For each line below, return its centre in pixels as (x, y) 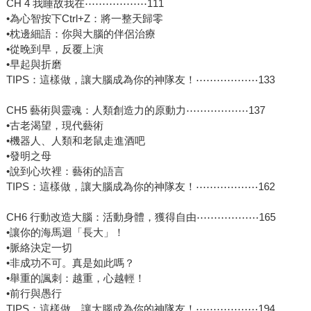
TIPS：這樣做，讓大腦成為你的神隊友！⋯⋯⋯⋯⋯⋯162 (140, 187)
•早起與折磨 (34, 65)
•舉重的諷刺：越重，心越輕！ (75, 278)
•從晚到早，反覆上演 (54, 49)
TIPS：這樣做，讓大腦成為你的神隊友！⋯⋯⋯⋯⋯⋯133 (140, 80)
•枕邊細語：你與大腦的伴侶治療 (81, 34)
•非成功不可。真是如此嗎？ (70, 263)
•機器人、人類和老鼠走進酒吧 (75, 141)
